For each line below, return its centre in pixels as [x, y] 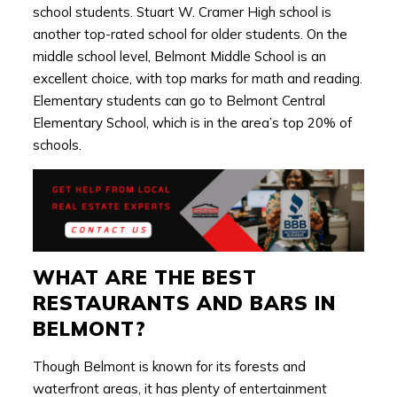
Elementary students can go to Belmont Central [179, 100]
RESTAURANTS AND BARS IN [184, 304]
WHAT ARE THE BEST [144, 278]
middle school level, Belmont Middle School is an [179, 56]
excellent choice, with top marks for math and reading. [197, 78]
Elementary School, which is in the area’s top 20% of [192, 122]
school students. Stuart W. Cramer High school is [182, 12]
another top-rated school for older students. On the [190, 34]
